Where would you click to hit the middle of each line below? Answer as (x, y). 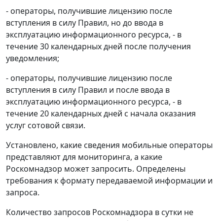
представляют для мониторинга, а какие (84, 157)
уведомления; (33, 58)
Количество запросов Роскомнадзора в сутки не (100, 212)
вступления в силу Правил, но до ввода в (85, 23)
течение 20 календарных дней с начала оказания (101, 114)
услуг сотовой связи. (46, 126)
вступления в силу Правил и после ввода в (88, 90)
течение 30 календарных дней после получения (98, 47)
